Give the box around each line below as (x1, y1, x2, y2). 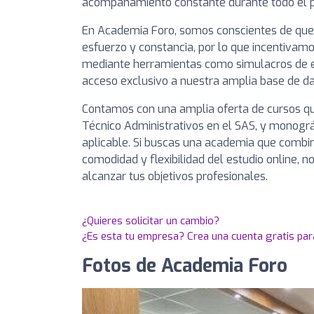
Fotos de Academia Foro (82, 254, 287, 278)
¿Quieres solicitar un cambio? (82, 214, 219, 228)
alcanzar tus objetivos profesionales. (82, 169, 268, 184)
